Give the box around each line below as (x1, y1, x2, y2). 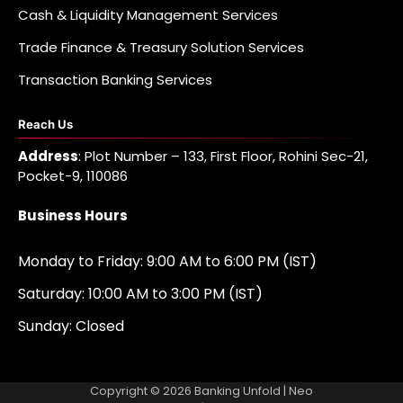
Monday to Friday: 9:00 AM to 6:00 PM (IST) (18, 251, 317, 273)
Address (18, 146, 78, 166)
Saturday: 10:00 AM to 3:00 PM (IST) (18, 283, 263, 305)
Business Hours (18, 206, 128, 226)
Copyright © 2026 (90, 382, 194, 400)
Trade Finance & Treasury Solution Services (18, 37, 304, 57)
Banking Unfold (194, 382, 281, 400)
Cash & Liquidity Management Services (18, 4, 278, 24)
